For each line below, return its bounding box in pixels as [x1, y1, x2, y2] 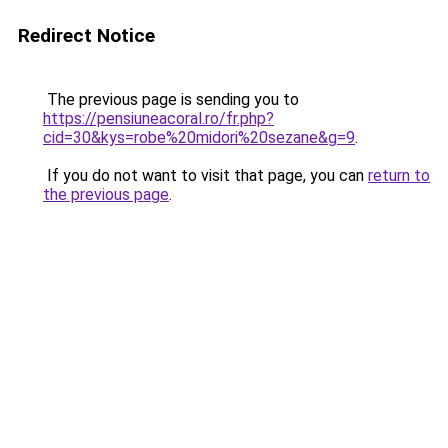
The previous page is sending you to [43, 90, 299, 109]
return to [368, 166, 430, 185]
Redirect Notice [18, 24, 155, 47]
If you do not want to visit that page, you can [43, 166, 368, 185]
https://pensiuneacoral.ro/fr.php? [43, 109, 274, 128]
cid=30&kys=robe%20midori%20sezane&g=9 [43, 128, 355, 147]
